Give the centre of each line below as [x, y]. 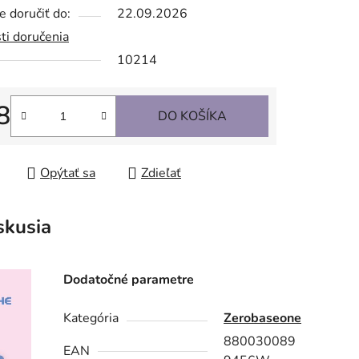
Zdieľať [161, 173]
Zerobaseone [263, 319]
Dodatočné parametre [129, 280]
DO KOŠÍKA [192, 117]
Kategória [91, 319]
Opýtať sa [68, 173]
